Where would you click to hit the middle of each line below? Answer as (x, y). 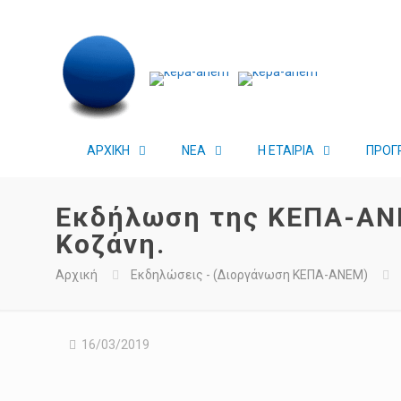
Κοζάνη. (111, 244)
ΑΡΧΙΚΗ (108, 150)
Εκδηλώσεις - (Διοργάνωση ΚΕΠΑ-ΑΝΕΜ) (249, 275)
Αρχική (77, 275)
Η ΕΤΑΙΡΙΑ (286, 150)
